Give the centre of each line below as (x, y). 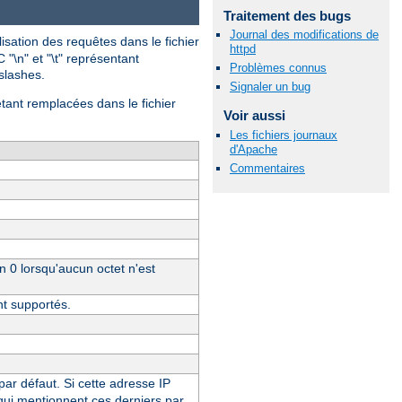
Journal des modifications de (304, 35)
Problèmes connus (278, 68)
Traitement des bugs (287, 15)
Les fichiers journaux (284, 135)
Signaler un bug (270, 87)
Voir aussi (254, 116)
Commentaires (267, 168)
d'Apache (253, 149)
